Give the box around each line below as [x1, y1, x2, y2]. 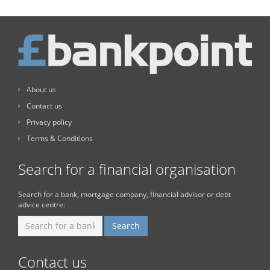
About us [27, 84, 56, 95]
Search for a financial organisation [18, 159, 236, 179]
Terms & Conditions [27, 133, 93, 143]
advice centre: [18, 199, 65, 210]
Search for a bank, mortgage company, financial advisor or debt [18, 189, 231, 199]
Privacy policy [27, 116, 72, 127]
